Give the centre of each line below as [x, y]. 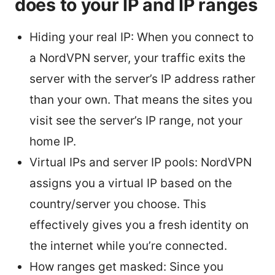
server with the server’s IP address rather [142, 79]
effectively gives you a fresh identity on [139, 225]
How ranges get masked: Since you [126, 266]
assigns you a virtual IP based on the [131, 183]
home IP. [53, 141]
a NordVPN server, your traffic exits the [137, 58]
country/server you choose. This [118, 204]
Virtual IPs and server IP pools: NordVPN [141, 162]
